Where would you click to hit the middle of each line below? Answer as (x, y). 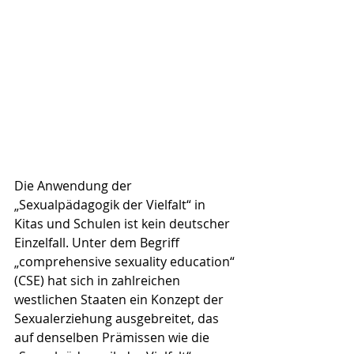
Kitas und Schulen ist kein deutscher (124, 224)
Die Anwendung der (75, 186)
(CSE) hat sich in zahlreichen (99, 281)
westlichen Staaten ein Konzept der (121, 299)
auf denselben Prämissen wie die (113, 337)
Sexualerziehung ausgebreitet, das (118, 318)
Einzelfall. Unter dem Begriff (98, 243)
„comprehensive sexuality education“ (126, 262)
